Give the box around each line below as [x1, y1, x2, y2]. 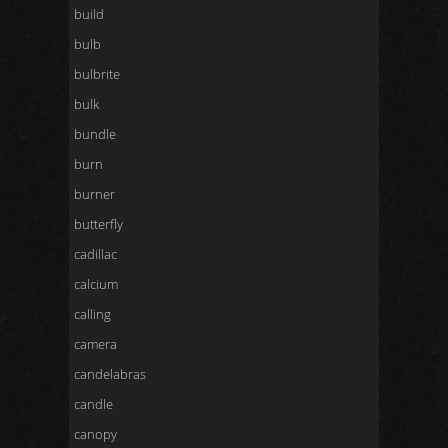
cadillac [74, 245, 117, 263]
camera [74, 335, 117, 353]
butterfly [74, 215, 123, 233]
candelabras [74, 365, 146, 383]
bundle [74, 125, 116, 143]
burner [74, 185, 115, 203]
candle [74, 395, 113, 413]
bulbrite [74, 65, 120, 83]
